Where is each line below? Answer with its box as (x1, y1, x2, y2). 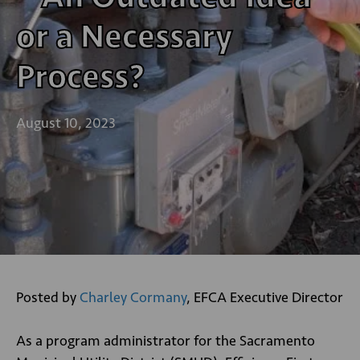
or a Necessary (16, 15, 232, 56)
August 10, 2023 (16, 114, 116, 132)
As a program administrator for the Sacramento (16, 332, 315, 350)
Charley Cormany (80, 288, 186, 306)
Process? (16, 55, 145, 96)
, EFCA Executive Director (186, 288, 343, 306)
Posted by (16, 288, 80, 306)
